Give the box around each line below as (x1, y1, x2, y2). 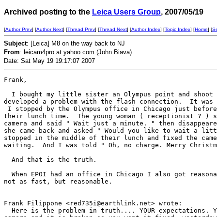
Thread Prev (67, 27, 95, 32)
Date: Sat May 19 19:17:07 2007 (4, 57, 95, 64)
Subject (4, 40, 27, 47)
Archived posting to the (4, 8, 92, 16)
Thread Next (99, 27, 127, 32)
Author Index (131, 27, 160, 32)
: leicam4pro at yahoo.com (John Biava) (20, 48, 132, 56)
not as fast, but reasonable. (4, 178, 120, 185)
